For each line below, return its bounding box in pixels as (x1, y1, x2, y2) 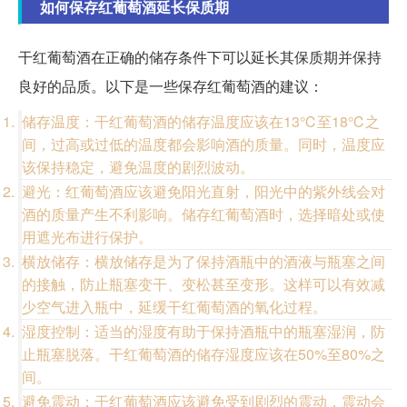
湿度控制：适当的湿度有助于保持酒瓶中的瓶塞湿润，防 (22, 321, 385, 342)
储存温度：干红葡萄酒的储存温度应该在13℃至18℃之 (22, 111, 380, 133)
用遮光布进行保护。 (22, 226, 153, 248)
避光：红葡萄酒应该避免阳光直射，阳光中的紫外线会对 (22, 181, 385, 203)
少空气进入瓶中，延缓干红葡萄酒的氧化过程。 (22, 296, 327, 318)
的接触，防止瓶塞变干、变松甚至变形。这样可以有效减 (22, 273, 385, 295)
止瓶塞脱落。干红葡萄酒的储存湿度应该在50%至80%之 (22, 343, 385, 365)
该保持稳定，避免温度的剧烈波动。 (22, 156, 254, 178)
